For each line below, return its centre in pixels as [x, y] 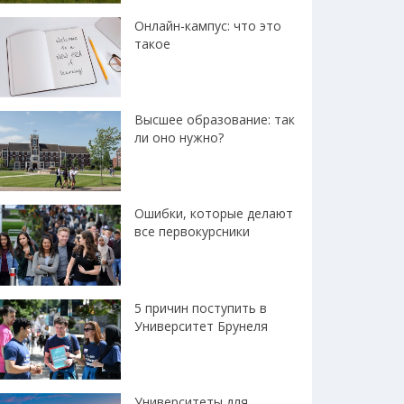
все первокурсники [192, 232]
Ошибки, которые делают [214, 214]
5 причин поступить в [201, 308]
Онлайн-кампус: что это [208, 25]
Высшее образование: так [215, 120]
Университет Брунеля [201, 326]
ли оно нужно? [179, 138]
